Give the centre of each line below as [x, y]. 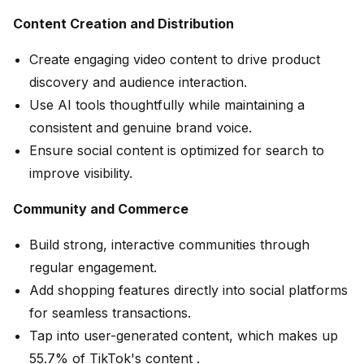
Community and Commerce [101, 209]
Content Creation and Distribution [123, 24]
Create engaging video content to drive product [175, 60]
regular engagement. [93, 268]
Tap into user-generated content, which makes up [184, 336]
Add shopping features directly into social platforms [188, 290]
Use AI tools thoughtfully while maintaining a [167, 105]
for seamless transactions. [110, 313]
